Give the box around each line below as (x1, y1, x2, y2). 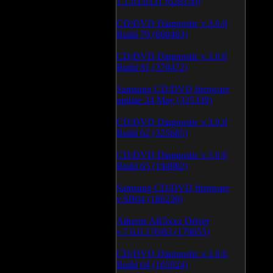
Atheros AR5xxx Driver (116, 216, 210, 226)
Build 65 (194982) (116, 161, 188, 171)
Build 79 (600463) (116, 29, 188, 40)
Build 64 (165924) (116, 260, 188, 270)
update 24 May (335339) (116, 95, 212, 105)
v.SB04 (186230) (116, 194, 183, 204)
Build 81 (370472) (116, 62, 188, 73)
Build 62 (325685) (116, 128, 188, 138)
